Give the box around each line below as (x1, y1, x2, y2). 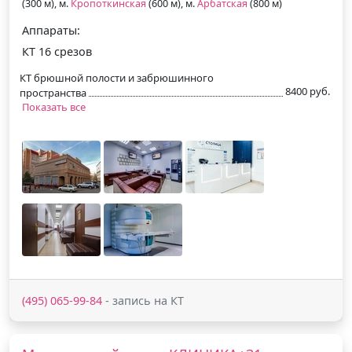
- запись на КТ (102, 292, 184, 308)
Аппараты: (22, 22, 80, 38)
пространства (20, 85, 86, 100)
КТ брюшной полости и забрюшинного (20, 70, 214, 85)
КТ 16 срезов (22, 43, 92, 59)
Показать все (22, 99, 86, 114)
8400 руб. (285, 83, 330, 98)
